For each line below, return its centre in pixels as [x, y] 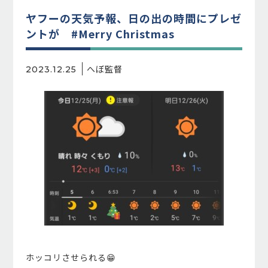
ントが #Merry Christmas [100, 33]
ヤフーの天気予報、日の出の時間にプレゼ [133, 18]
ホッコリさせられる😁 [71, 257]
